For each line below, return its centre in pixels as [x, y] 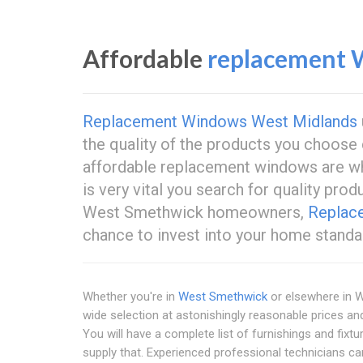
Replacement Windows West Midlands [220, 122]
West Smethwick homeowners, [195, 212]
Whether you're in [130, 297]
